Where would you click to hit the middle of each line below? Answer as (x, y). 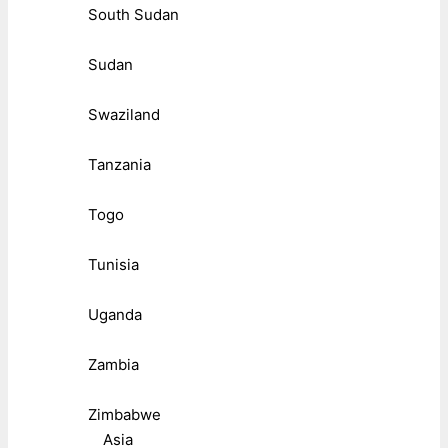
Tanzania (119, 164)
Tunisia (113, 264)
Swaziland (124, 114)
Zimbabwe (124, 414)
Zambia (113, 364)
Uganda (115, 314)
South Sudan (133, 14)
